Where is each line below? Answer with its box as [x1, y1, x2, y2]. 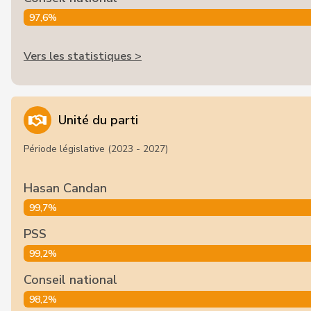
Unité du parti [58, 112, 138, 128]
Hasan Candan [24, 180, 107, 196]
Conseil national [24, 271, 117, 288]
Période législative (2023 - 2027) [24, 142, 168, 155]
